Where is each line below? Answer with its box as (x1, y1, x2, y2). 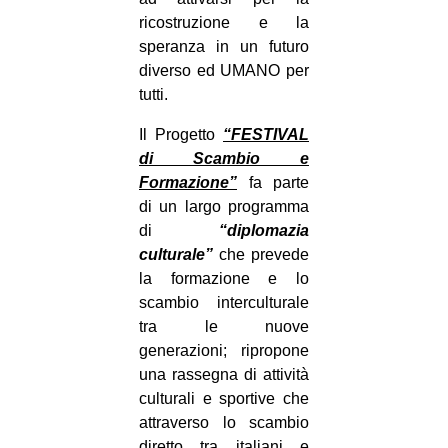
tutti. (139, 86, 168, 104)
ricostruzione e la (139, 14, 309, 32)
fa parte (237, 174, 309, 192)
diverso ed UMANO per (139, 62, 309, 80)
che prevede (213, 246, 309, 264)
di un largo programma (139, 198, 309, 216)
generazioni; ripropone (139, 342, 309, 360)
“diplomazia (219, 222, 309, 240)
